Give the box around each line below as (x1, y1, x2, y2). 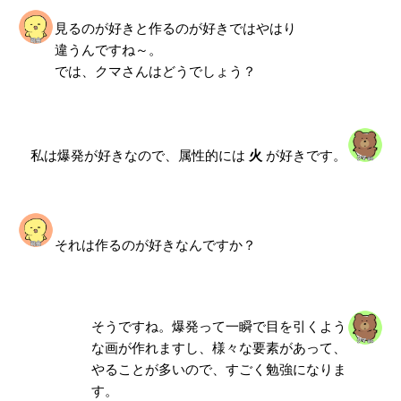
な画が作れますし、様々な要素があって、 (90, 339, 346, 355)
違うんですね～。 (54, 42, 162, 58)
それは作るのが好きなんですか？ (54, 237, 256, 253)
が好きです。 (262, 148, 347, 164)
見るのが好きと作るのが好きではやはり (54, 21, 296, 37)
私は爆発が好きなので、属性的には (30, 148, 250, 164)
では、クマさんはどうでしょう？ (54, 64, 256, 80)
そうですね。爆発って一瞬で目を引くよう (90, 318, 346, 334)
